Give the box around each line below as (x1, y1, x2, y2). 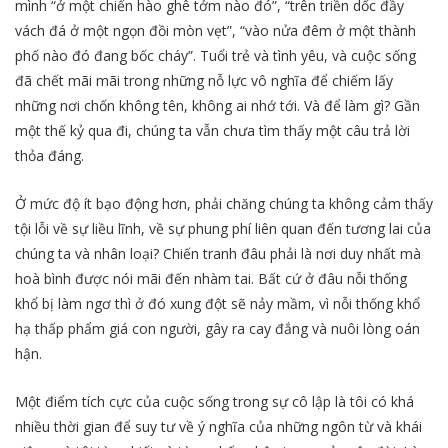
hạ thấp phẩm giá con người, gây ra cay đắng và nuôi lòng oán (15, 319, 420, 339)
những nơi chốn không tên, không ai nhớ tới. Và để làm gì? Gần (15, 96, 420, 116)
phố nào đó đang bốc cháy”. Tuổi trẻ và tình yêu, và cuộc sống (15, 46, 416, 66)
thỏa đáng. (15, 146, 84, 166)
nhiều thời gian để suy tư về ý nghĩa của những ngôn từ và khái (15, 417, 422, 437)
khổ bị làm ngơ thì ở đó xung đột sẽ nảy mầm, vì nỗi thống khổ (15, 294, 420, 314)
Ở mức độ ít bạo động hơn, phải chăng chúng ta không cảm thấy (15, 194, 433, 214)
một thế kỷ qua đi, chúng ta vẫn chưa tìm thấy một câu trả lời (15, 121, 410, 141)
